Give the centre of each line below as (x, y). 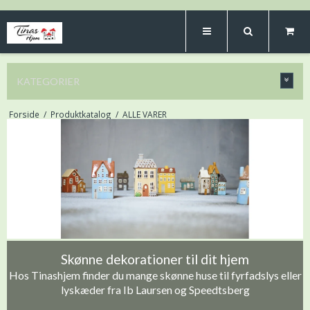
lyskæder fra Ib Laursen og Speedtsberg (155, 289)
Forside (24, 114)
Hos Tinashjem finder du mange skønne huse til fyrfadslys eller (155, 275)
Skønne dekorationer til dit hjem (155, 259)
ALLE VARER (144, 114)
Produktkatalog (81, 114)
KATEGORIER (48, 81)
